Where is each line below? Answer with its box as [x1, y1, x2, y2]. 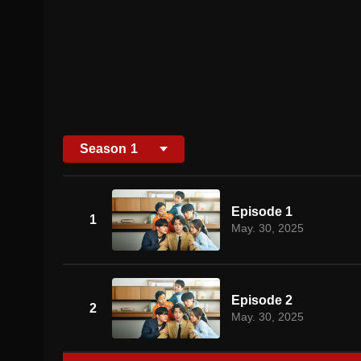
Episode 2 [230, 293, 293, 308]
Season [80, 141, 127, 156]
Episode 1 [230, 205, 293, 219]
